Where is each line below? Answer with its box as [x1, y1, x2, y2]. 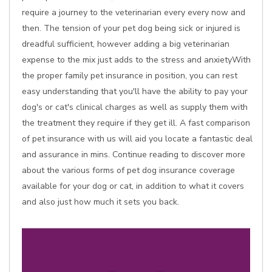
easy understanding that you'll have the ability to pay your [22, 86, 248, 97]
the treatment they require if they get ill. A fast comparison [22, 117, 250, 129]
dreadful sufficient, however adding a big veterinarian [22, 38, 229, 50]
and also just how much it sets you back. [22, 196, 179, 208]
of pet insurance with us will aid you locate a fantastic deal [22, 133, 253, 144]
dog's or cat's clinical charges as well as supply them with [22, 101, 248, 113]
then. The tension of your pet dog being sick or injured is [22, 22, 240, 34]
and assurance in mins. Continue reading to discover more [22, 149, 245, 160]
